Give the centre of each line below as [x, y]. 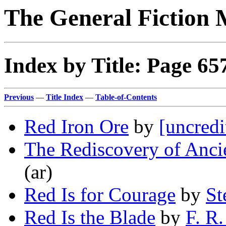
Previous [19, 97]
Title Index [65, 97]
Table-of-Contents [126, 97]
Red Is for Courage [100, 195]
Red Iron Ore [76, 127]
